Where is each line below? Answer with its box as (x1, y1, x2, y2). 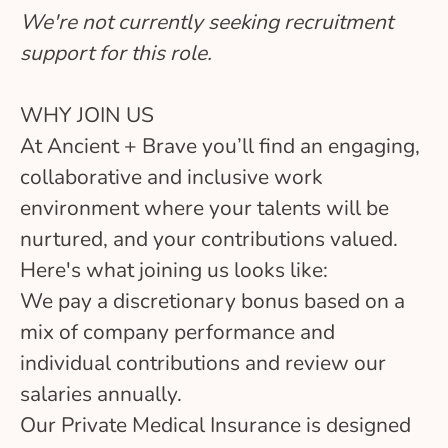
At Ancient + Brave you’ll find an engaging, (20, 131, 420, 160)
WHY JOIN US (20, 100, 154, 129)
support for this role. (20, 38, 212, 67)
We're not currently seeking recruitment (20, 7, 393, 36)
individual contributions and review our (20, 348, 386, 377)
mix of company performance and (20, 317, 335, 346)
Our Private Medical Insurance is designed (20, 410, 411, 439)
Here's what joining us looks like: (20, 255, 328, 284)
